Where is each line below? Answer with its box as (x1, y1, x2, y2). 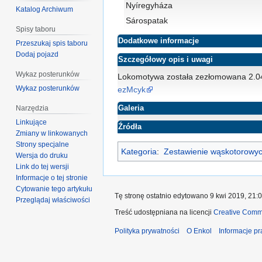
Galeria (118, 104, 144, 112)
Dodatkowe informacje (118, 36, 199, 45)
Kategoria (121, 146, 157, 156)
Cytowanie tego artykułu (16, 184, 93, 193)
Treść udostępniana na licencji (115, 208, 213, 216)
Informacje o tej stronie (16, 173, 88, 182)
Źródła (118, 122, 142, 131)
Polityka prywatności (115, 226, 180, 235)
